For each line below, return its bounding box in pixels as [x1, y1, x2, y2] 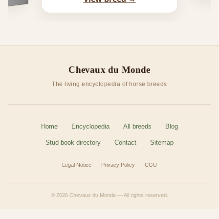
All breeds [123, 122, 152, 130]
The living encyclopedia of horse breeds [52, 80, 167, 88]
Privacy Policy [101, 161, 135, 168]
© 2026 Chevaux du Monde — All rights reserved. [51, 192, 168, 198]
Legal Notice [62, 161, 91, 168]
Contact [114, 138, 136, 146]
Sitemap [150, 138, 174, 146]
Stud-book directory [45, 138, 101, 146]
